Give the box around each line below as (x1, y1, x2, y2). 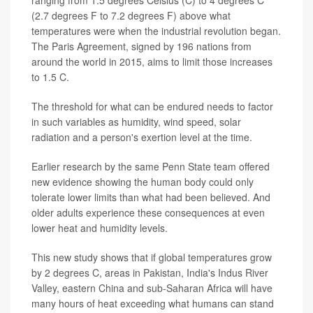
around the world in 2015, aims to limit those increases (31, 54, 272, 68)
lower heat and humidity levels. (31, 220, 168, 235)
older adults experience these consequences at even (31, 205, 265, 219)
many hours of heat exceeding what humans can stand (31, 296, 274, 310)
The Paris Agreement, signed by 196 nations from (31, 38, 252, 53)
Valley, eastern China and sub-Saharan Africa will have (31, 280, 272, 295)
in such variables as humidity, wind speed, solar (31, 114, 241, 129)
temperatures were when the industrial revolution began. (31, 23, 281, 38)
